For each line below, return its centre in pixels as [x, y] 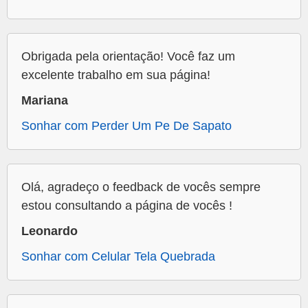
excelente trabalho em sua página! [116, 75]
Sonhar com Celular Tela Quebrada [118, 257]
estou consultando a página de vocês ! [127, 206]
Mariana [45, 101]
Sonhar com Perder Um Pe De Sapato [126, 126]
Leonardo [49, 231]
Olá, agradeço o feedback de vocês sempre [141, 187]
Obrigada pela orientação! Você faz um [128, 57]
